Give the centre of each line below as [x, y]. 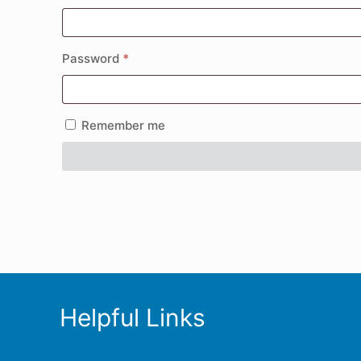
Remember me [124, 125]
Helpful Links [133, 317]
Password [93, 58]
